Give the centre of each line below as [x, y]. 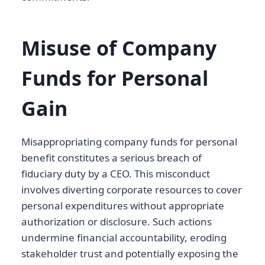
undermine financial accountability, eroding [124, 238]
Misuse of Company [119, 48]
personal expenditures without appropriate [123, 206]
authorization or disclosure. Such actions [117, 222]
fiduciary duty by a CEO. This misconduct [116, 174]
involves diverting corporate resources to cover [132, 190]
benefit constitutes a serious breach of [112, 158]
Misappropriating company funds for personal [129, 142]
